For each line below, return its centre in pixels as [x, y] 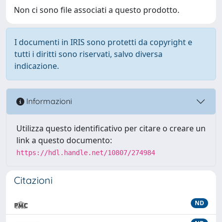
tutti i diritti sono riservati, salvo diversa [88, 54]
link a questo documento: [64, 140]
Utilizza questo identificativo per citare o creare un [111, 128]
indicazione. [37, 66]
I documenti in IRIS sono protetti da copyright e [103, 42]
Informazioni [48, 101]
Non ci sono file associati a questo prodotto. [97, 10]
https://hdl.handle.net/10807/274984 [86, 152]
